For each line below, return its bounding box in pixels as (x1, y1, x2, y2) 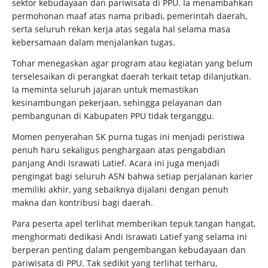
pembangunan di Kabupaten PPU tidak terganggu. (12, 110, 214, 121)
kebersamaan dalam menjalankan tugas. (12, 36, 175, 48)
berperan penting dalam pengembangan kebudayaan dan (12, 244, 246, 255)
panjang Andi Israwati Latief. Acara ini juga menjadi (12, 157, 220, 169)
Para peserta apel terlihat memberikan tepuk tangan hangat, (12, 218, 255, 229)
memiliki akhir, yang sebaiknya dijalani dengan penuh (12, 184, 229, 195)
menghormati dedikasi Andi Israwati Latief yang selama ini (12, 231, 247, 242)
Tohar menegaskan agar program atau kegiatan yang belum (12, 57, 252, 69)
